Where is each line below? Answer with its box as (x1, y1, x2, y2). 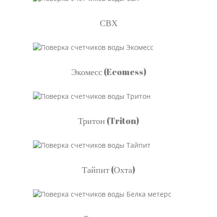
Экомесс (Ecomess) (71, 66, 146, 77)
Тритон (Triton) (78, 115, 139, 126)
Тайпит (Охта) (82, 164, 135, 175)
